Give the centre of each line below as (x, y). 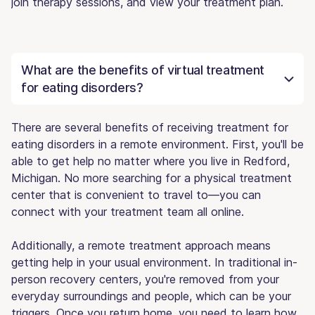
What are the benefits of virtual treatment (143, 70)
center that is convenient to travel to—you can (136, 194)
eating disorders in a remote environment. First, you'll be (157, 144)
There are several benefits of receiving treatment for (150, 127)
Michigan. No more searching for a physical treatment (152, 178)
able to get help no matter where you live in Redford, (150, 161)
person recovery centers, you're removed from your (145, 279)
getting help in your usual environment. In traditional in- (154, 262)
